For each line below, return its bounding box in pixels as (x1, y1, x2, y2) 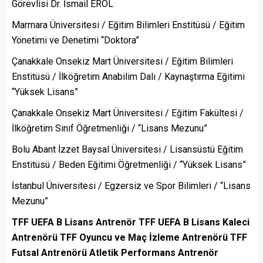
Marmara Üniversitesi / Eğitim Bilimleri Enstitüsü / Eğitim (12, 19, 245, 31)
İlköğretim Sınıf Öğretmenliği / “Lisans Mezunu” (12, 123, 207, 134)
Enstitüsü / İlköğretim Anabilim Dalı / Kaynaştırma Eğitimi (12, 71, 245, 83)
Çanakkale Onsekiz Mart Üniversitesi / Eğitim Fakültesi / (12, 107, 244, 119)
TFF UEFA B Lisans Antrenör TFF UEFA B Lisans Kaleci (12, 217, 249, 228)
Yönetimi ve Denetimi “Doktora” (12, 35, 139, 46)
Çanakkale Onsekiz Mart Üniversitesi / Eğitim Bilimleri (12, 56, 233, 68)
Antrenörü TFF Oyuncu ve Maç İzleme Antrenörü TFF (12, 232, 247, 244)
